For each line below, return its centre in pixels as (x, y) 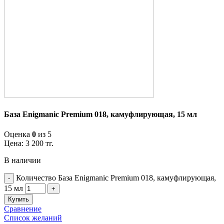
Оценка (18, 134)
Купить (18, 199)
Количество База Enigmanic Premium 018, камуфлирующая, (116, 177)
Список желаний (33, 217)
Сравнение (23, 208)
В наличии (22, 160)
